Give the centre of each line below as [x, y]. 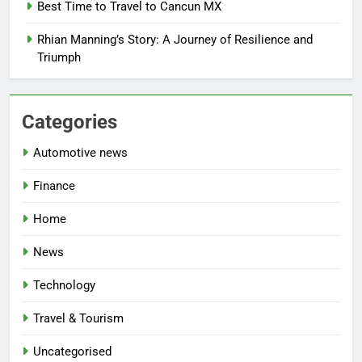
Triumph [59, 57]
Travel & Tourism [78, 318]
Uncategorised [72, 351]
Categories [69, 122]
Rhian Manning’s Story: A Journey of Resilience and [175, 39]
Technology [64, 285]
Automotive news [80, 152]
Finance [54, 185]
